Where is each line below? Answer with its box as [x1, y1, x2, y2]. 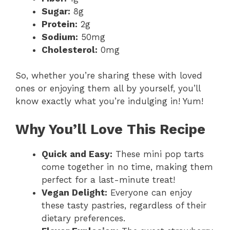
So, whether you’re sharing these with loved [15, 70, 202, 81]
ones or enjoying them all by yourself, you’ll [15, 83, 200, 94]
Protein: [42, 18, 78, 29]
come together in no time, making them [42, 161, 213, 172]
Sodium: [42, 31, 78, 42]
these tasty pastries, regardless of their [42, 200, 206, 210]
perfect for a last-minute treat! [42, 174, 175, 185]
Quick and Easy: [42, 148, 112, 159]
